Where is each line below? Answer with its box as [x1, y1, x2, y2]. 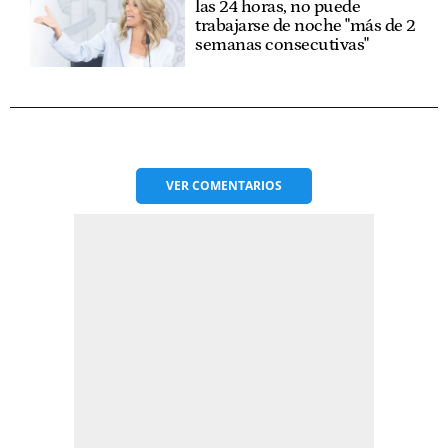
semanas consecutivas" [195, 35, 369, 56]
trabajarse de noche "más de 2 [195, 16, 416, 37]
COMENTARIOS [192, 176, 282, 194]
